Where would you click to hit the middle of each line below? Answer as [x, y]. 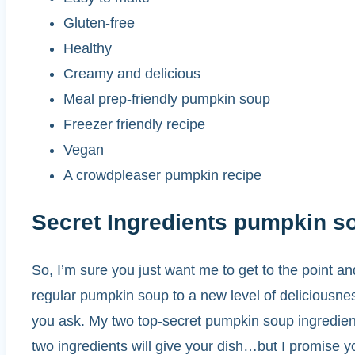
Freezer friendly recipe [134, 124]
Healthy [88, 48]
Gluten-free [99, 23]
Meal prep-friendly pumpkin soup [167, 99]
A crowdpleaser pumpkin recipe [162, 175]
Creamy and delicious [132, 73]
